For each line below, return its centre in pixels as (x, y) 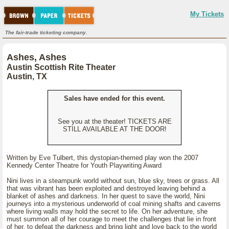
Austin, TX (27, 76)
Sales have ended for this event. (114, 98)
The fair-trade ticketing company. (46, 32)
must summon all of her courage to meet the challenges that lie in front (111, 219)
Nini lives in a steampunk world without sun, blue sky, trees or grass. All (113, 181)
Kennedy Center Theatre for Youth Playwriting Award (84, 165)
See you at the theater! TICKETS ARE (114, 121)
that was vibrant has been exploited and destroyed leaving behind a (106, 188)
